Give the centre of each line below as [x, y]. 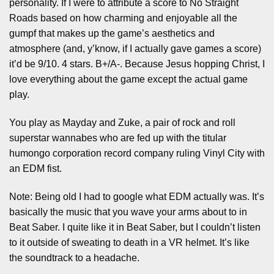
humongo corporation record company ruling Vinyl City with [137, 153]
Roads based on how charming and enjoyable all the [123, 18]
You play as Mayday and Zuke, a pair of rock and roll [122, 122]
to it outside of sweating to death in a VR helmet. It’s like [129, 242]
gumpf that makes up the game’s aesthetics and [112, 33]
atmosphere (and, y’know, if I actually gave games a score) [135, 48]
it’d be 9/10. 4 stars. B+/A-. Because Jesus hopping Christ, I [137, 64]
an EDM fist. [35, 168]
